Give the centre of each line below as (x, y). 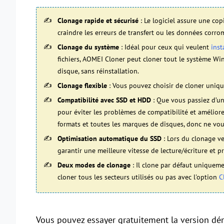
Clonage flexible (82, 86)
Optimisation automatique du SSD (109, 139)
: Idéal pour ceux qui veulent (165, 47)
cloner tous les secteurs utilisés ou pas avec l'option (138, 177)
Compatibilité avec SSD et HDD (104, 100)
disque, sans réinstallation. (98, 71)
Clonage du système (88, 47)
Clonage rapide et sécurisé (98, 21)
